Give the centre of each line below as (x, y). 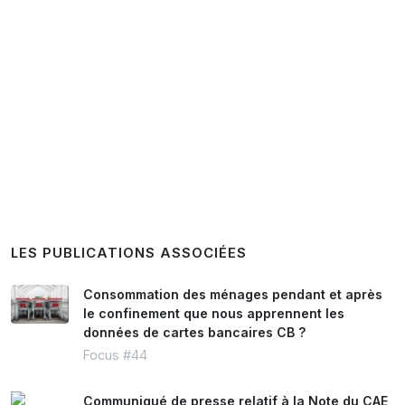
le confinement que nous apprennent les (214, 313)
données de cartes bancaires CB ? (194, 332)
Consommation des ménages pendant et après (233, 294)
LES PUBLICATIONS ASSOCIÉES (129, 253)
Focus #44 (115, 355)
